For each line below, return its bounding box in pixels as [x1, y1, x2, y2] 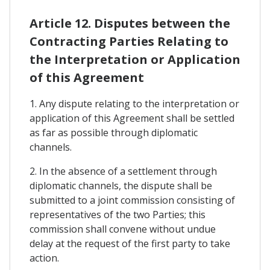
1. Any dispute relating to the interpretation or [30, 96, 239, 110]
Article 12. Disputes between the [30, 14, 230, 31]
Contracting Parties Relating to [30, 33, 228, 49]
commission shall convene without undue [30, 222, 216, 236]
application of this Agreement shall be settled [30, 111, 234, 125]
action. [30, 251, 59, 265]
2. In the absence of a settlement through [30, 164, 217, 178]
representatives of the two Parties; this [30, 207, 206, 221]
